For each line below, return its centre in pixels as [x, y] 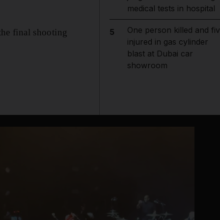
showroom [147, 65]
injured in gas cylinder [167, 42]
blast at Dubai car [160, 54]
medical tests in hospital [171, 8]
